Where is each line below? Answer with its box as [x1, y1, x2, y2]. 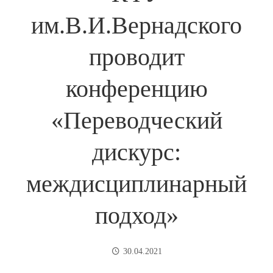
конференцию [65, 75, 208, 102]
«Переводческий [51, 107, 222, 134]
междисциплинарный [26, 170, 247, 197]
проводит [88, 43, 185, 71]
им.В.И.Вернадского [31, 12, 242, 39]
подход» [94, 202, 179, 229]
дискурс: [92, 138, 181, 166]
